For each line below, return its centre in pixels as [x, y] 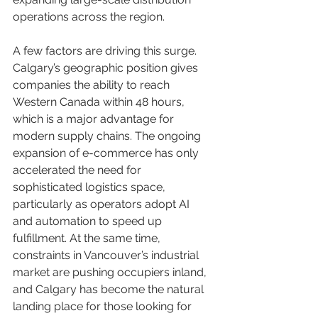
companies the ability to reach [93, 85]
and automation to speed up [89, 221]
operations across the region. [89, 17]
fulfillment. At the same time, [88, 238]
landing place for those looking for [104, 306]
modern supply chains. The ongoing [108, 136]
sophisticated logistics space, [91, 187]
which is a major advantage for [95, 119]
